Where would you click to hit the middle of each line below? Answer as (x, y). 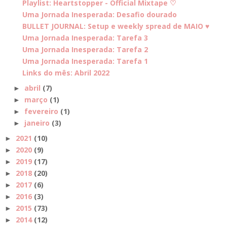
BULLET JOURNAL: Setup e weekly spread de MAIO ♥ (116, 26)
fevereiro (41, 111)
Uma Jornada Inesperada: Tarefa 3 (85, 37)
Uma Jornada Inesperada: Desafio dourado (99, 14)
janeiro (37, 123)
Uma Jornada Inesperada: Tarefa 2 (85, 49)
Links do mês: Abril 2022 (66, 72)
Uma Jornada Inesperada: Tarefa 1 (85, 61)
